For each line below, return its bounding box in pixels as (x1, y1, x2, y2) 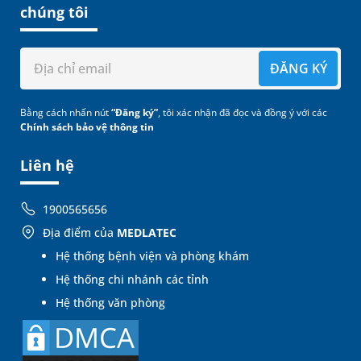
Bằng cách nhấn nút (20, 106, 111, 120)
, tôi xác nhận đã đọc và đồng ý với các (158, 106, 327, 120)
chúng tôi (20, 2, 89, 23)
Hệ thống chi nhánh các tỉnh (56, 272, 209, 288)
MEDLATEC (117, 225, 176, 241)
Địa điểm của (43, 225, 117, 241)
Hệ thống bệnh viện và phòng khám (56, 248, 249, 264)
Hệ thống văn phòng (56, 295, 165, 311)
